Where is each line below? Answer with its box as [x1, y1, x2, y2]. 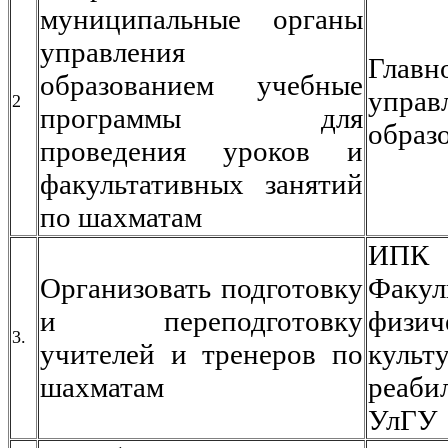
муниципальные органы [40, 3, 363, 35]
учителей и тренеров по [40, 338, 363, 370]
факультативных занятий [40, 168, 363, 200]
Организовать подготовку [40, 272, 363, 304]
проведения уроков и [40, 135, 363, 167]
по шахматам [40, 201, 202, 233]
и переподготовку [40, 305, 363, 337]
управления [40, 36, 185, 68]
